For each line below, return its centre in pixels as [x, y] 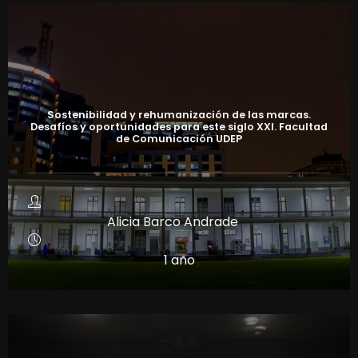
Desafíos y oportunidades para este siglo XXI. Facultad [179, 126]
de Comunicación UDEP [179, 138]
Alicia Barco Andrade [173, 221]
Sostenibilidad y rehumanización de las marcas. [179, 114]
